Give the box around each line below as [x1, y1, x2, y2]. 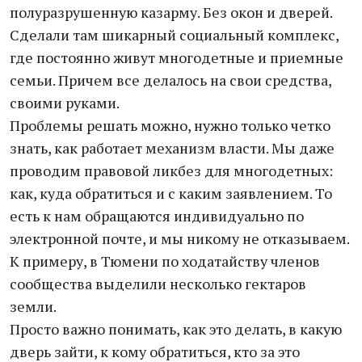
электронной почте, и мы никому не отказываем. [10, 229, 349, 248]
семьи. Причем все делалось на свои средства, [10, 70, 331, 90]
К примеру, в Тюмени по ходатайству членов [10, 251, 320, 271]
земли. [10, 297, 57, 316]
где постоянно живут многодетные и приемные [10, 48, 343, 67]
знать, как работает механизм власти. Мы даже [10, 138, 335, 158]
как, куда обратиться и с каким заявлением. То [10, 183, 332, 203]
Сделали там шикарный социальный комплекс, [10, 25, 339, 44]
